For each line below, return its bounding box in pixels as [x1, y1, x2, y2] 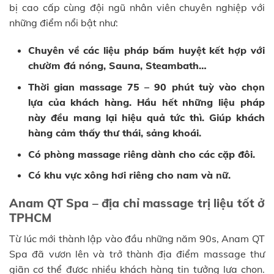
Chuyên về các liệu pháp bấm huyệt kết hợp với [28, 44, 265, 57]
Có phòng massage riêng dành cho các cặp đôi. [28, 147, 255, 160]
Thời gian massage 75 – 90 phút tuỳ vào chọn [28, 81, 265, 94]
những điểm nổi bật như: [9, 16, 118, 29]
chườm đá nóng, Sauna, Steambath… [28, 59, 207, 72]
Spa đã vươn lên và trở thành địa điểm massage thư [9, 247, 265, 260]
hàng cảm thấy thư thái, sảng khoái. [28, 127, 201, 139]
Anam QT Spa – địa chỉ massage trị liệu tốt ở [9, 196, 265, 211]
